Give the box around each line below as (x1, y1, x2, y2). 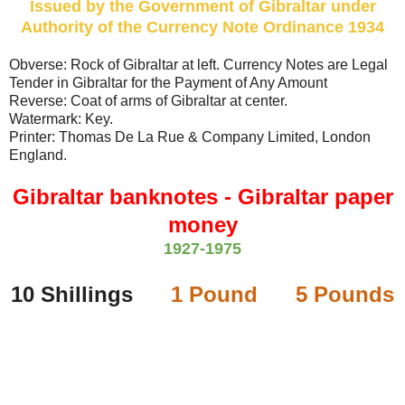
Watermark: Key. (9, 110, 113, 127)
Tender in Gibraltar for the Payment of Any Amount (9, 74, 327, 90)
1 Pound (171, 281, 258, 306)
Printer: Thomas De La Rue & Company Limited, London (9, 128, 371, 145)
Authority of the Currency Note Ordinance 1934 (21, 17, 384, 36)
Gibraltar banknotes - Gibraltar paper (12, 184, 393, 209)
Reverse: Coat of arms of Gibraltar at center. (9, 92, 287, 108)
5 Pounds (296, 281, 394, 306)
